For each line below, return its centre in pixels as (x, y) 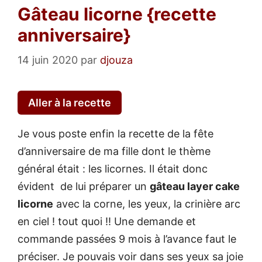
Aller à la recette (70, 103)
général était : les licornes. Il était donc (113, 169)
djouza (116, 60)
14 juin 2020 (48, 60)
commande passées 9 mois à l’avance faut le (127, 239)
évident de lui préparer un (84, 187)
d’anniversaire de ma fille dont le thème (114, 151)
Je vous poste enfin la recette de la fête (116, 134)
